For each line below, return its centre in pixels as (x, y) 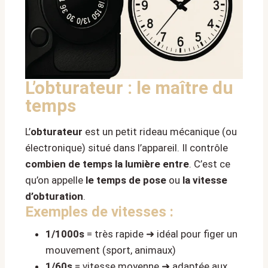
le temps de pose (126, 180)
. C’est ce (210, 164)
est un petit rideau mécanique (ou (160, 131)
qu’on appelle (55, 180)
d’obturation (54, 196)
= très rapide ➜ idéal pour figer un (161, 234)
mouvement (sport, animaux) (111, 250)
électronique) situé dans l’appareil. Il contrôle (127, 147)
